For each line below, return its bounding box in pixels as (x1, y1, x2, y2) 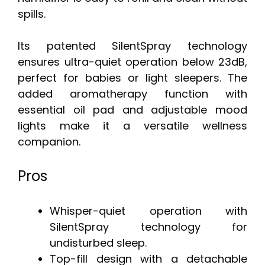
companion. (18, 134, 80, 150)
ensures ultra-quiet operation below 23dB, (18, 54, 247, 70)
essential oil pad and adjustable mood (18, 102, 247, 118)
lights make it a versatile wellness (18, 118, 247, 134)
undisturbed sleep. (50, 235, 147, 251)
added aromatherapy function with (18, 86, 247, 102)
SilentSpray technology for (50, 219, 247, 235)
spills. (18, 7, 46, 22)
